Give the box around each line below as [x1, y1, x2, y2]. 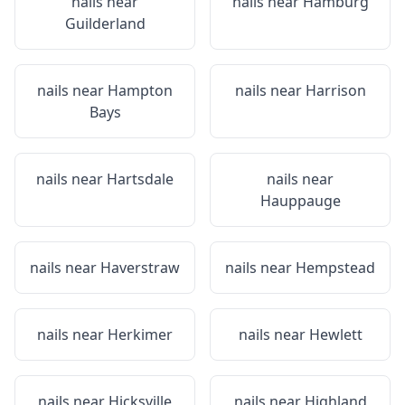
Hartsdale [107, 169, 174, 189]
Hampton [108, 80, 173, 100]
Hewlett [308, 325, 363, 344]
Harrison [305, 80, 366, 100]
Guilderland [64, 14, 146, 33]
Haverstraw [100, 258, 180, 278]
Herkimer [108, 325, 173, 344]
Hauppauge [259, 191, 341, 211]
